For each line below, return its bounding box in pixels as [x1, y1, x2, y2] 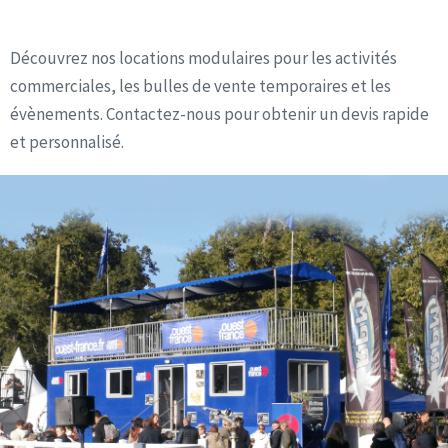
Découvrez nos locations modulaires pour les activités [10, 47, 397, 70]
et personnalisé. [10, 131, 124, 154]
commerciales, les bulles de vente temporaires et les [10, 75, 391, 98]
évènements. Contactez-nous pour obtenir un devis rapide [10, 103, 429, 126]
